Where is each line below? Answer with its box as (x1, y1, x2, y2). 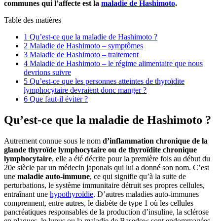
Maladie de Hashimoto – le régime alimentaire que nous (28, 59, 203, 68)
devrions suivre (24, 68, 71, 76)
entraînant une (4, 189, 50, 198)
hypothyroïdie (50, 189, 93, 198)
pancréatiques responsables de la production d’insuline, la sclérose (4, 207, 209, 216)
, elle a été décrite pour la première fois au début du (52, 154, 210, 163)
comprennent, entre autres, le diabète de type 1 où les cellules (4, 198, 193, 207)
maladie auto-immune (17, 172, 90, 181)
